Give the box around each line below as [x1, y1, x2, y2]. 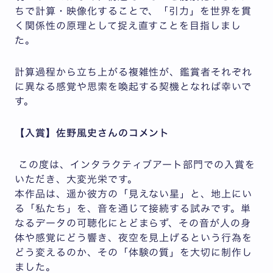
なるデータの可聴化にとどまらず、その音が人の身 [15, 218, 252, 229]
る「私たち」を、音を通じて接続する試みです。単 [15, 204, 252, 214]
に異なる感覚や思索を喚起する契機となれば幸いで [15, 82, 252, 92]
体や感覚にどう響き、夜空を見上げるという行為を [15, 233, 253, 243]
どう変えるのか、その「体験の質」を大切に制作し [15, 247, 253, 258]
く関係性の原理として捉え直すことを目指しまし [15, 21, 242, 31]
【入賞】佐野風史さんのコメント [15, 128, 170, 138]
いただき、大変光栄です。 [15, 174, 138, 185]
